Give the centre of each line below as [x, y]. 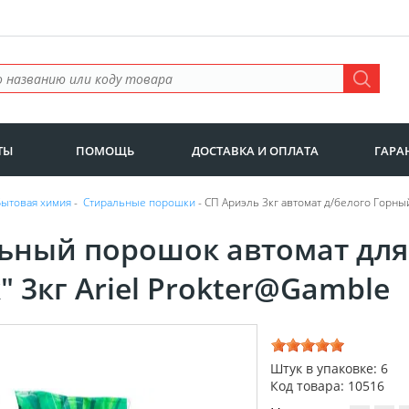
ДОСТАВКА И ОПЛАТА [255, 151]
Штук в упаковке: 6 [329, 369]
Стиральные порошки [139, 202]
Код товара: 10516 [327, 386]
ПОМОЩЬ [105, 151]
